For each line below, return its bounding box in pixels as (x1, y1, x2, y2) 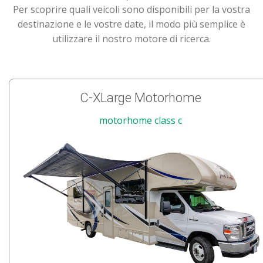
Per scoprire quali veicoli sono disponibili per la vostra (13, 3, 250, 16)
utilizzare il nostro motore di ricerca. (52, 32, 211, 46)
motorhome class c (99, 114, 182, 127)
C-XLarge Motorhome (79, 90, 201, 106)
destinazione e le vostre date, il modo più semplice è (18, 18, 245, 31)
